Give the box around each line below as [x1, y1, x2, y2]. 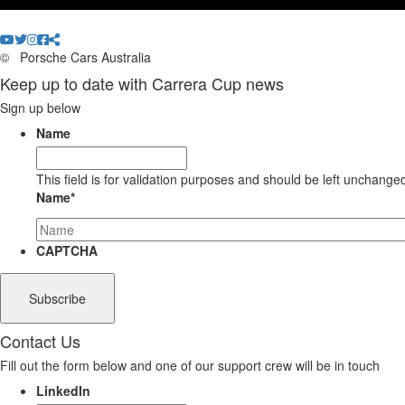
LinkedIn [36, 381, 90, 400]
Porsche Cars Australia [16, 48, 151, 67]
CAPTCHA [36, 241, 98, 260]
